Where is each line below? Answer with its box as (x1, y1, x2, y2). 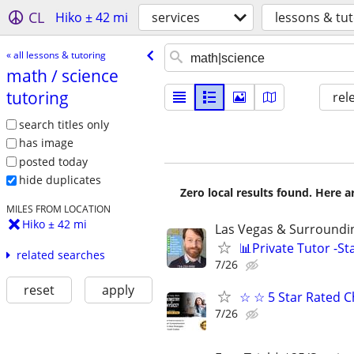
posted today (18, 153, 88, 169)
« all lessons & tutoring (6, 47, 106, 62)
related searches (16, 247, 105, 263)
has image (18, 135, 73, 151)
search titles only (18, 116, 109, 132)
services (152, 9, 200, 26)
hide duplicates (18, 172, 101, 188)
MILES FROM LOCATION (6, 202, 111, 216)
